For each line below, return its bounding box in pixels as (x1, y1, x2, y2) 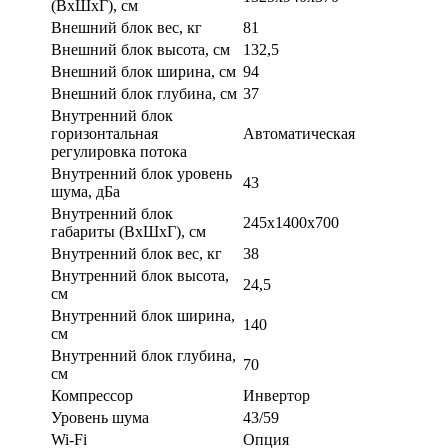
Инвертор (243, 387, 310, 405)
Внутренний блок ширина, (51, 307, 235, 325)
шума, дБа (51, 183, 120, 201)
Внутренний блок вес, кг (51, 245, 222, 263)
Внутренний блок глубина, (51, 347, 236, 365)
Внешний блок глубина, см (51, 85, 237, 103)
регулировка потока (51, 143, 187, 161)
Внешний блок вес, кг (51, 19, 202, 37)
